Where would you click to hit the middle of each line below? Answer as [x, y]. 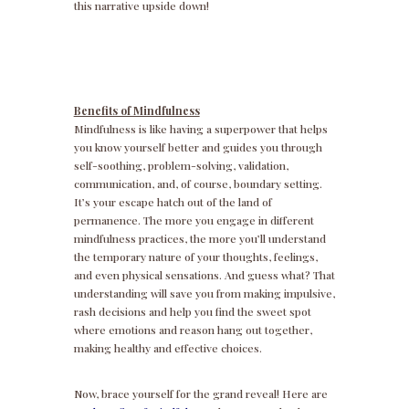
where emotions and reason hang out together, [193, 330]
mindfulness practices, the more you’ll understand [199, 239]
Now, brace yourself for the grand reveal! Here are [200, 394]
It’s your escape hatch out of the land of [173, 202]
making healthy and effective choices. [168, 348]
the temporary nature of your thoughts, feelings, [195, 257]
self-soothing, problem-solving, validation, [181, 166]
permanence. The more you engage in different [194, 220]
